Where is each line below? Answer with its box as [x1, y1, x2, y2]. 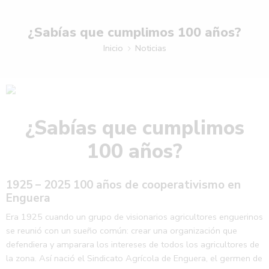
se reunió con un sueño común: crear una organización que [6, 225, 237, 237]
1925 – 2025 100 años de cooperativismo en [6, 177, 241, 193]
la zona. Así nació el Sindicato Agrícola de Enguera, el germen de [6, 252, 262, 265]
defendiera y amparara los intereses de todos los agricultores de [6, 238, 259, 251]
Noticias [134, 41, 166, 54]
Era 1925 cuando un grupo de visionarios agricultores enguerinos [6, 211, 263, 223]
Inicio [103, 41, 123, 54]
